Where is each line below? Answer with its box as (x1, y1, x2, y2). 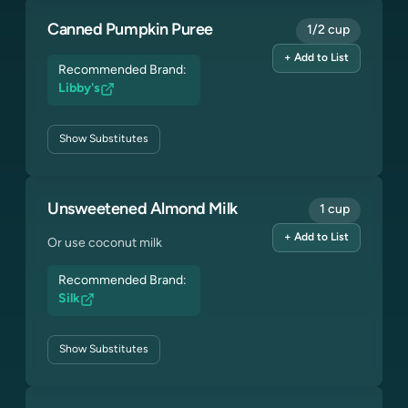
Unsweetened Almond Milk (47, 201, 238, 219)
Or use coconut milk (47, 237, 162, 250)
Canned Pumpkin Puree (47, 22, 213, 39)
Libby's (58, 82, 100, 96)
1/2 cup (307, 24, 350, 37)
